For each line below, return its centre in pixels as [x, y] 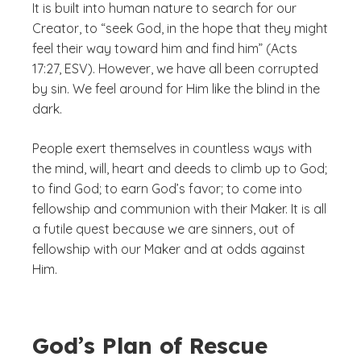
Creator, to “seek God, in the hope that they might [180, 28]
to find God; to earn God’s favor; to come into [167, 189]
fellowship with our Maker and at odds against [169, 249]
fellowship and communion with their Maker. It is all [179, 209]
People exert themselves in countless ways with [172, 148]
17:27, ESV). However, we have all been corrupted [175, 68]
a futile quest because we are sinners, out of [164, 229]
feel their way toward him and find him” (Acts [165, 48]
